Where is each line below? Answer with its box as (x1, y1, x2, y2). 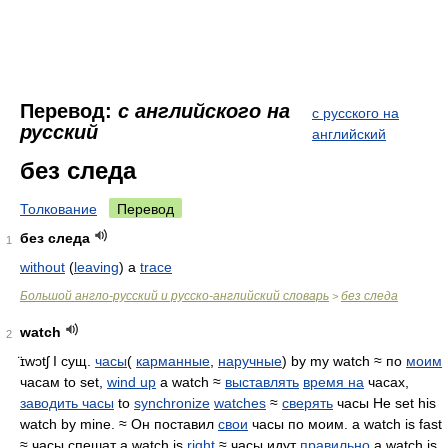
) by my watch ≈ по (282, 353, 406, 369)
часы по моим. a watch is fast (248, 416, 442, 432)
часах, (364, 374, 409, 390)
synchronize (134, 395, 210, 411)
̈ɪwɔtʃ (20, 353, 49, 369)
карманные (136, 353, 210, 369)
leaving (74, 259, 119, 275)
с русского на (312, 105, 399, 121)
